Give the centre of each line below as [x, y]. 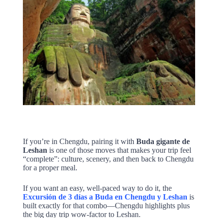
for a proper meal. [50, 168]
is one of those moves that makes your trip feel [119, 150]
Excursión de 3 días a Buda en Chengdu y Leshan [105, 197]
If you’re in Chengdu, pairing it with [79, 142]
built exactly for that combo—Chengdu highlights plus [106, 206]
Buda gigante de [163, 142]
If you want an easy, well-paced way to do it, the [97, 188]
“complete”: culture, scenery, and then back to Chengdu [108, 159]
